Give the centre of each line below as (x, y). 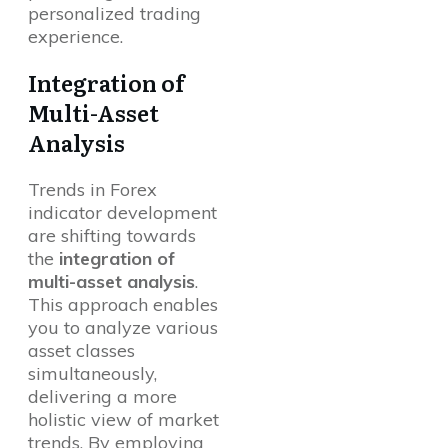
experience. (75, 37)
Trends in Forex (92, 190)
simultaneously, (92, 374)
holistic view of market (123, 420)
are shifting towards (112, 236)
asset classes (81, 351)
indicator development (122, 213)
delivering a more (102, 397)
